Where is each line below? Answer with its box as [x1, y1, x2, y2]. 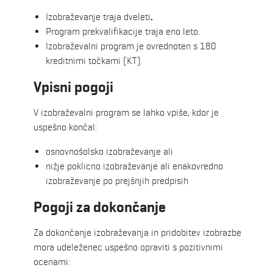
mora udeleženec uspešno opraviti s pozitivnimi [34, 241, 223, 253]
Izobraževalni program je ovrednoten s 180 [46, 40, 216, 52]
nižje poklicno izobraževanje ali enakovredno [46, 160, 223, 172]
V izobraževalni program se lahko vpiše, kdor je [34, 107, 219, 119]
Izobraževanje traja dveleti [46, 11, 151, 23]
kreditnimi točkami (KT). [46, 55, 143, 67]
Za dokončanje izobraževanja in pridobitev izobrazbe [34, 227, 241, 239]
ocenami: [34, 256, 70, 268]
